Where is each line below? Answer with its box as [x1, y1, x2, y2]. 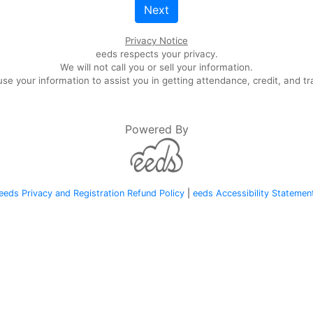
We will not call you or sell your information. [60, 61, 253, 73]
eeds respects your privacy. [95, 48, 218, 59]
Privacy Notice [125, 35, 188, 46]
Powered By [124, 122, 189, 136]
